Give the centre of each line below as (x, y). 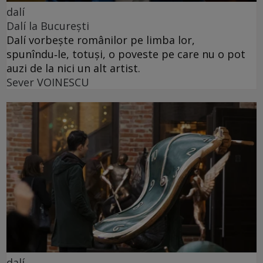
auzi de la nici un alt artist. (73, 68)
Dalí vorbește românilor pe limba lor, (101, 40)
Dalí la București (48, 26)
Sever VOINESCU (48, 82)
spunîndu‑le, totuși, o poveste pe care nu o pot (126, 54)
